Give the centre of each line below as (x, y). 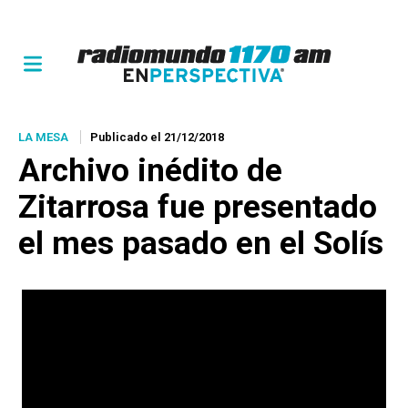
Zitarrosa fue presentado (198, 207)
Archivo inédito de (150, 171)
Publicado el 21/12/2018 (157, 137)
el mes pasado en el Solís (201, 244)
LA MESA (43, 137)
